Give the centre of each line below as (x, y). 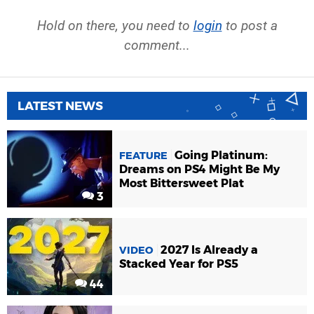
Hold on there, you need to (115, 26)
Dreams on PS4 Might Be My (199, 170)
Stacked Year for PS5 (179, 264)
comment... (157, 46)
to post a (250, 26)
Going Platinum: (221, 156)
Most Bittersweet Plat (182, 184)
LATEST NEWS (60, 106)
